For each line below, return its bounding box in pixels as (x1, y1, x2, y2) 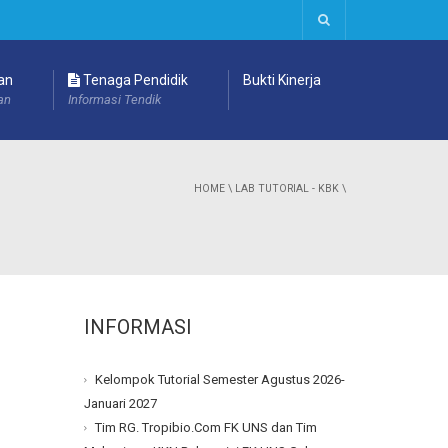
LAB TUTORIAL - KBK (235, 182, 339, 195)
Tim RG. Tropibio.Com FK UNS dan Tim (94, 420, 317, 436)
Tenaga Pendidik (80, 72, 188, 88)
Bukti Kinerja (243, 72, 321, 88)
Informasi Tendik (68, 92, 161, 107)
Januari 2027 (83, 396, 157, 412)
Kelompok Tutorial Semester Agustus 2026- (94, 372, 345, 388)
